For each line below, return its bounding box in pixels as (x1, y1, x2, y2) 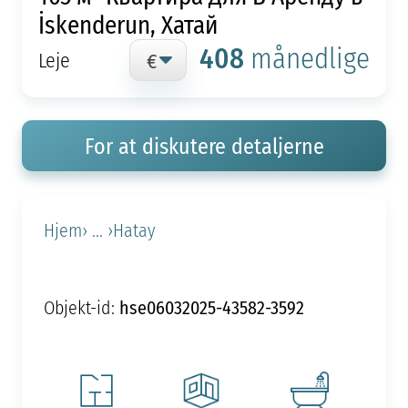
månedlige (250, 37, 371, 78)
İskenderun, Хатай (37, 5, 219, 42)
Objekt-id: (43, 294, 119, 321)
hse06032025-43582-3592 (118, 293, 304, 321)
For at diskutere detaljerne (84, 130, 324, 162)
